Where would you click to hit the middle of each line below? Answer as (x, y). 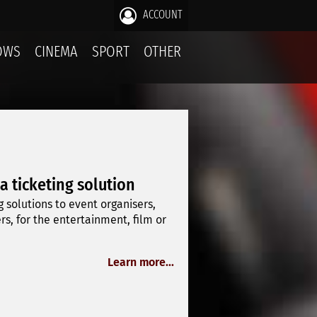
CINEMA (56, 51)
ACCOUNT (161, 15)
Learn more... (141, 262)
